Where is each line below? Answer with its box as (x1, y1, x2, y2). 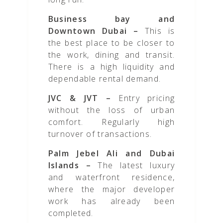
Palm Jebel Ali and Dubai (48, 148, 175, 159)
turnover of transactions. (48, 128, 152, 140)
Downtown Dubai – (48, 25, 139, 37)
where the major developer (48, 184, 175, 195)
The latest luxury (91, 160, 175, 171)
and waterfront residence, (48, 172, 175, 183)
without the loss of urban (48, 105, 175, 116)
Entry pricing (111, 93, 175, 104)
